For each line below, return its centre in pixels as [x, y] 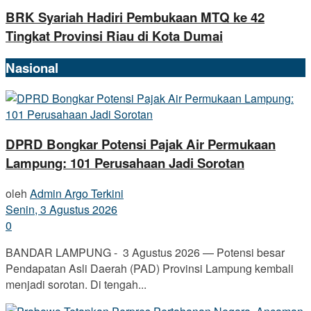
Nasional [32, 67]
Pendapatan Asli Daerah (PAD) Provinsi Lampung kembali [150, 269]
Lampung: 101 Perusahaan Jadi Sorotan [125, 163]
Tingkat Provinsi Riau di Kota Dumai [114, 36]
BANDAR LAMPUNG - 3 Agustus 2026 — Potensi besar [145, 253]
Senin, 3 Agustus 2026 [61, 210]
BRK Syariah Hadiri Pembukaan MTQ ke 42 [135, 17]
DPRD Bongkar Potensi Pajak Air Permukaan [141, 144]
